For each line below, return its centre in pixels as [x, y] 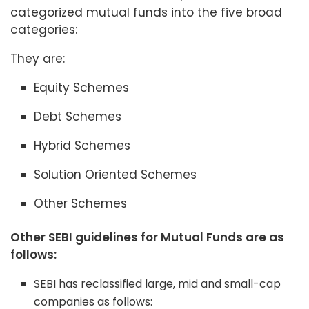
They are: [38, 58]
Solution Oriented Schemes [116, 174]
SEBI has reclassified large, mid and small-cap [158, 283]
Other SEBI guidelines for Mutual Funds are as [147, 237]
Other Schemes [81, 203]
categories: [44, 29]
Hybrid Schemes [82, 145]
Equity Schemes [82, 87]
